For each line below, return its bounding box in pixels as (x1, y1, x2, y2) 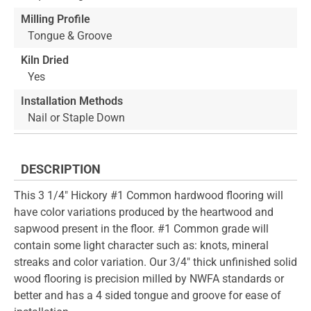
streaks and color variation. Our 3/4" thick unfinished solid (14, 255, 297, 269)
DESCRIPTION (21, 162, 101, 177)
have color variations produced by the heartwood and (14, 205, 274, 219)
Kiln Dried (21, 53, 69, 67)
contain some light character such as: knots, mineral (14, 239, 269, 253)
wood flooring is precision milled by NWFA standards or (14, 272, 284, 286)
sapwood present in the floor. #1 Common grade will (14, 222, 269, 236)
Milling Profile (21, 12, 90, 26)
